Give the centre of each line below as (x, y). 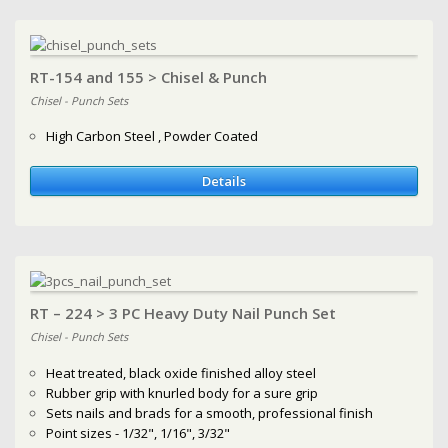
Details (223, 181)
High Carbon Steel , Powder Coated (152, 136)
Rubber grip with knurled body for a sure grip (182, 392)
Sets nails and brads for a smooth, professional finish (210, 412)
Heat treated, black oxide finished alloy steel (181, 372)
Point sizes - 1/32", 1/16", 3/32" (138, 432)
